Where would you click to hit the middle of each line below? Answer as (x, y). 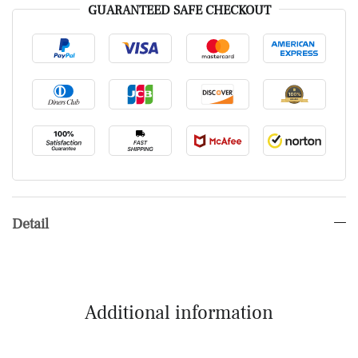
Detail (30, 224)
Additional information (179, 312)
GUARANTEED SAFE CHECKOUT (179, 10)
